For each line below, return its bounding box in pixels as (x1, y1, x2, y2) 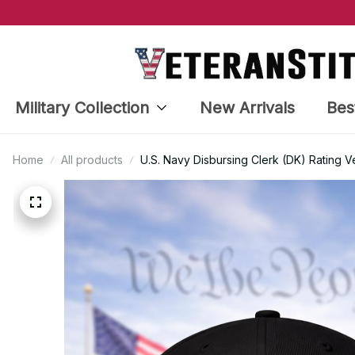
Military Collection (14, 97, 149, 117)
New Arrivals (199, 97, 295, 117)
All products (61, 153, 123, 166)
